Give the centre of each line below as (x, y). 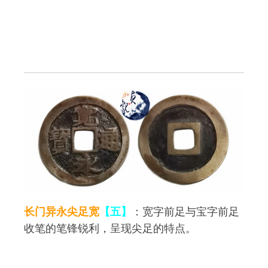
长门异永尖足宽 (62, 211)
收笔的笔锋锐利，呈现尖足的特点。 (110, 228)
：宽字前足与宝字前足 (185, 211)
